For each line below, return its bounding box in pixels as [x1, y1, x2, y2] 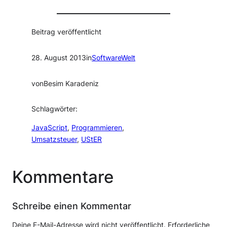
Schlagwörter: [31, 105, 78, 113]
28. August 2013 [31, 54, 87, 62]
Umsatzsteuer [31, 135, 78, 144]
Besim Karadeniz [44, 79, 99, 88]
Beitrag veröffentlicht [31, 28, 102, 36]
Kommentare [12, 166, 113, 187]
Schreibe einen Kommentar [12, 200, 131, 212]
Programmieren [71, 124, 123, 132]
